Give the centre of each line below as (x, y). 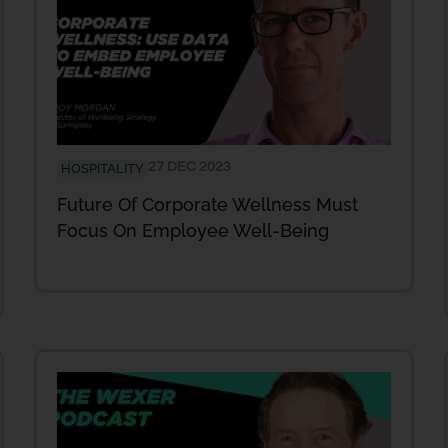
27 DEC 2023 (189, 166)
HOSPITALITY (102, 168)
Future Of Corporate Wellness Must (207, 204)
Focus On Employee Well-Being (193, 230)
